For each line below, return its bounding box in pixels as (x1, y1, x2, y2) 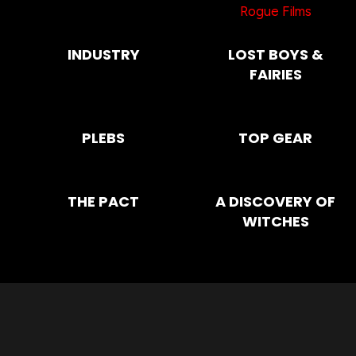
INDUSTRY (67, 44, 140, 64)
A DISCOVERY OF (215, 191, 336, 211)
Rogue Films (239, 2, 311, 19)
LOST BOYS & (227, 44, 323, 64)
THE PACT (68, 191, 140, 211)
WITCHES (242, 211, 309, 231)
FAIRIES (249, 64, 302, 84)
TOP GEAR (238, 127, 313, 148)
